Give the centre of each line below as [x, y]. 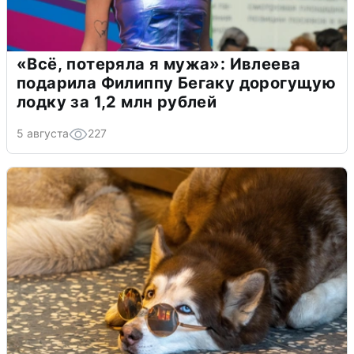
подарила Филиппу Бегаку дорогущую [177, 83]
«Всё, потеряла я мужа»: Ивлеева [159, 64]
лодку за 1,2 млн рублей [117, 102]
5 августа [43, 133]
